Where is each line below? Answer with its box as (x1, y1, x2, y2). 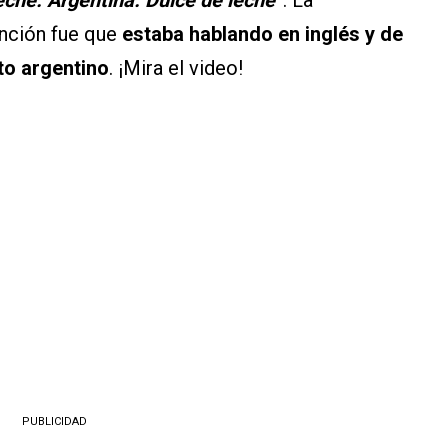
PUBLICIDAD (21, 414, 87, 428)
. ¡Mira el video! (109, 55, 243, 80)
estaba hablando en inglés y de (122, 21, 403, 46)
